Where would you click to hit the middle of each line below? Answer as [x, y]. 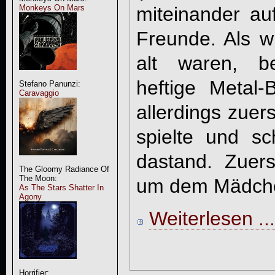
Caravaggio [39, 93]
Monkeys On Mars [52, 8]
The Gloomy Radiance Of [64, 169]
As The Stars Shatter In [61, 188]
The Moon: [38, 178]
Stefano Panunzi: [49, 84]
